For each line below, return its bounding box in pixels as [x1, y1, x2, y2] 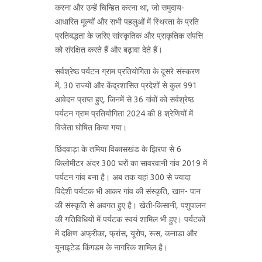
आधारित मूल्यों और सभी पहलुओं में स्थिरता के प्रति [55, 16, 199, 26]
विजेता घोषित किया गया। [55, 122, 127, 132]
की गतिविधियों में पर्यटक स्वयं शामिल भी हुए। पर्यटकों [55, 214, 205, 224]
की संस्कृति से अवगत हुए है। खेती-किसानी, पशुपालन [55, 200, 206, 210]
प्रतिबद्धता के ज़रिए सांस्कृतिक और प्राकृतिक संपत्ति [55, 30, 203, 40]
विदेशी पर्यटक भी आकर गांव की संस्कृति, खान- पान [55, 186, 201, 196]
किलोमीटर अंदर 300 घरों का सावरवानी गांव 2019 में [55, 158, 207, 168]
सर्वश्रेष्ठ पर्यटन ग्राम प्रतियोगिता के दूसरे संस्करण [55, 66, 200, 76]
